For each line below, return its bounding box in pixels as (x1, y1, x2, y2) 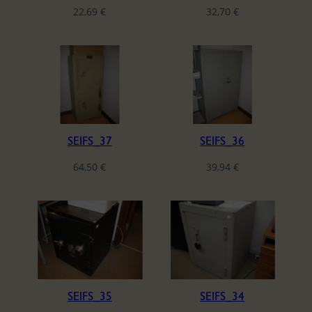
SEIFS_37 (67, 135, 112, 148)
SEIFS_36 (200, 135, 245, 148)
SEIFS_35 (67, 290, 112, 303)
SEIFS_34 (200, 290, 245, 303)
